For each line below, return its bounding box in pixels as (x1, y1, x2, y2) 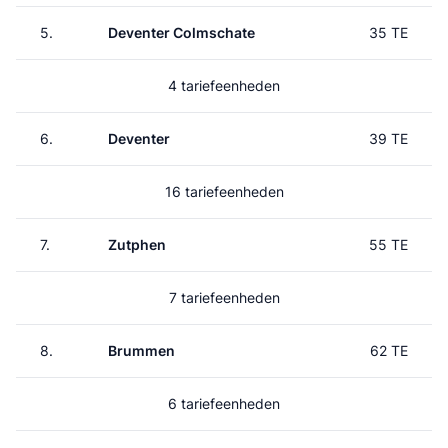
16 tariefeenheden (164, 183, 284, 200)
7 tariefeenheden (168, 289, 280, 306)
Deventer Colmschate (108, 24, 255, 41)
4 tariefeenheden (168, 77, 280, 94)
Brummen (108, 342, 175, 359)
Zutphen (108, 236, 166, 253)
